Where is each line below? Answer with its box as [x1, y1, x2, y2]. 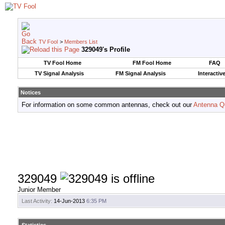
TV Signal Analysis [34, 70, 84, 76]
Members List [64, 39, 97, 45]
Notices [21, 89, 41, 95]
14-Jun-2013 [52, 198, 86, 204]
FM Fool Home [132, 60, 171, 66]
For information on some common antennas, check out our [22, 101, 193, 108]
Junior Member [18, 186, 61, 194]
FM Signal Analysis [115, 70, 166, 76]
